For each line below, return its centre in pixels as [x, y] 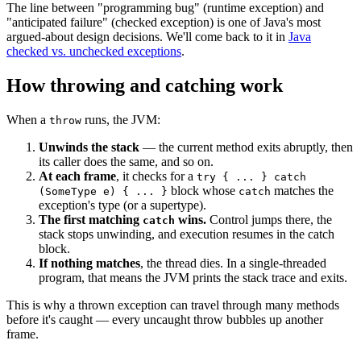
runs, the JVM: [121, 120]
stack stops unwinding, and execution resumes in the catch [187, 234]
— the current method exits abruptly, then [246, 147]
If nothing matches [89, 263]
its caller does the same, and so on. [126, 162]
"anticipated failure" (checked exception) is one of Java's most [164, 23]
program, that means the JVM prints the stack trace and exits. [193, 278]
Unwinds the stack [89, 147]
